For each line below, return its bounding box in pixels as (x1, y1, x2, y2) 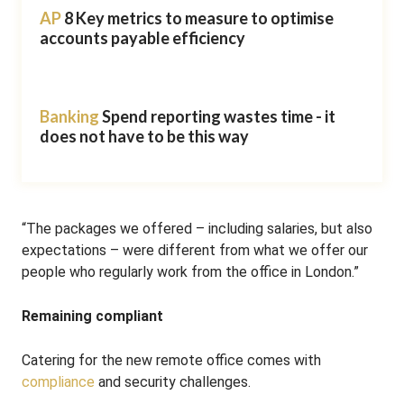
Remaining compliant (22, 308, 163, 325)
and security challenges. (95, 373, 251, 390)
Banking (40, 106, 99, 126)
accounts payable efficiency (40, 28, 245, 48)
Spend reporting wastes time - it (102, 106, 335, 126)
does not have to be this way (40, 126, 249, 146)
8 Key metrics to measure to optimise (64, 8, 334, 28)
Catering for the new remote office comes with (22, 352, 321, 369)
